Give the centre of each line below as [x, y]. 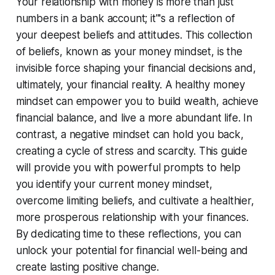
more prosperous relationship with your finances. [132, 217]
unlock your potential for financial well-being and [132, 250]
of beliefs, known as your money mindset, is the [129, 51]
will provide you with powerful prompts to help [128, 167]
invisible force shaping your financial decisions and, [136, 68]
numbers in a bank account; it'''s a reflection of [125, 18]
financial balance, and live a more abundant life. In [134, 118]
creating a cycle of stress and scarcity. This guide [132, 151]
